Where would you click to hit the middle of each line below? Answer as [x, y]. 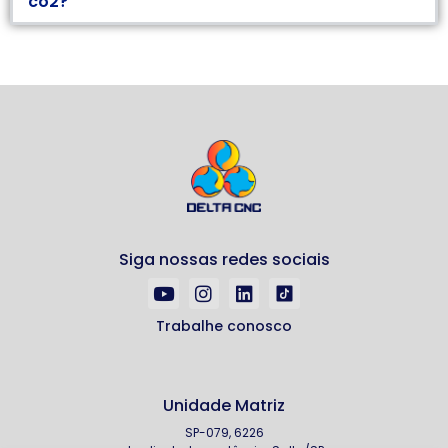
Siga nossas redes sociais [224, 260]
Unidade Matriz [224, 406]
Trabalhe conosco [224, 326]
